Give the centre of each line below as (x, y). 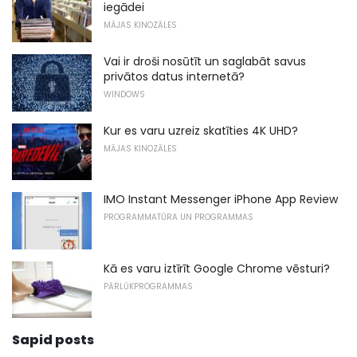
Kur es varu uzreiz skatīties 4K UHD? (201, 130)
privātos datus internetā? (174, 76)
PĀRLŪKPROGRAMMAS (148, 286)
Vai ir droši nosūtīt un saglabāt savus (205, 61)
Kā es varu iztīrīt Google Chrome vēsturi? (217, 268)
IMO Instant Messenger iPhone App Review (221, 200)
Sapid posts (53, 340)
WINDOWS (124, 94)
